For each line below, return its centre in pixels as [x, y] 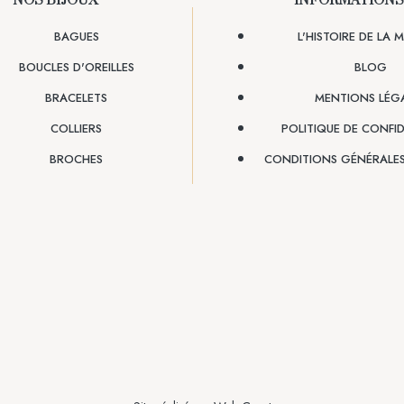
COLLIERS [76, 128]
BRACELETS [76, 97]
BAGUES [76, 36]
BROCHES [76, 159]
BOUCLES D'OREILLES [76, 67]
